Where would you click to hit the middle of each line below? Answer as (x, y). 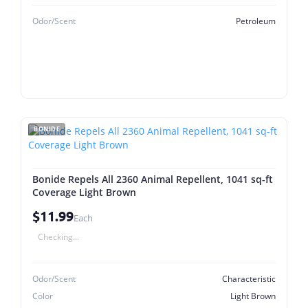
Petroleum (256, 21)
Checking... (58, 237)
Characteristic (249, 279)
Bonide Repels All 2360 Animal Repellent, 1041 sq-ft (153, 179)
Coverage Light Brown (84, 192)
